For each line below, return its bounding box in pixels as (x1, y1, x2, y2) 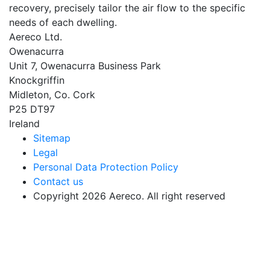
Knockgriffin (9, 74, 64, 86)
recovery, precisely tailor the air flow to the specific (9, 1, 245, 14)
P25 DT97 (9, 102, 55, 115)
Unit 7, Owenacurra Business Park (9, 59, 161, 72)
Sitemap (33, 131, 71, 144)
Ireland (9, 117, 40, 130)
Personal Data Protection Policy (33, 160, 178, 173)
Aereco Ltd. (9, 30, 62, 43)
